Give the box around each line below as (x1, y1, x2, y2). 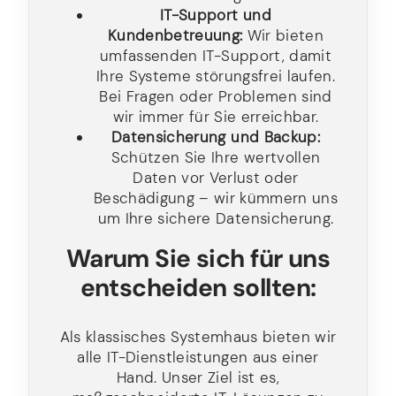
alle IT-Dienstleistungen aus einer (77, 347, 319, 368)
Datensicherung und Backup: (111, 127, 320, 148)
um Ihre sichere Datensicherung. (97, 209, 334, 229)
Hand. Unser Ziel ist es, (116, 368, 280, 388)
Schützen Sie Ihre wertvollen (110, 148, 321, 168)
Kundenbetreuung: (107, 26, 243, 46)
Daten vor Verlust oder (133, 168, 299, 188)
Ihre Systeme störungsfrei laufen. (95, 66, 336, 87)
